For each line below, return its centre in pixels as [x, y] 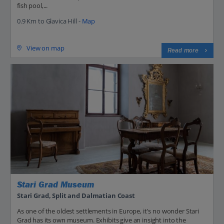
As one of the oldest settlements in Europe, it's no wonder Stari [108, 211]
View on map [45, 48]
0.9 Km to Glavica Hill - [49, 21]
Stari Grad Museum [55, 184]
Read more [183, 50]
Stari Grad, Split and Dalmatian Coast [76, 195]
